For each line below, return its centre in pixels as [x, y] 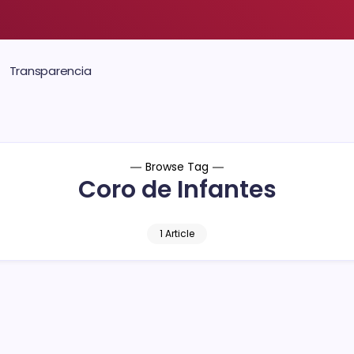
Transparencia [50, 71]
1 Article [177, 233]
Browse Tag [177, 167]
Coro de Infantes [177, 190]
